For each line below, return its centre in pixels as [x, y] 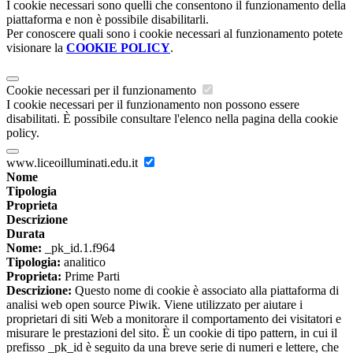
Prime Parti [91, 276]
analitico [83, 262]
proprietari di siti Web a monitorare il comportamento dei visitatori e [174, 318]
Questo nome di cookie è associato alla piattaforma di [205, 290]
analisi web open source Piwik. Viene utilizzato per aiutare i [154, 304]
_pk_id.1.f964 [78, 247]
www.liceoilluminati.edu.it [74, 162]
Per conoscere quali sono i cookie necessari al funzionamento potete [175, 33]
